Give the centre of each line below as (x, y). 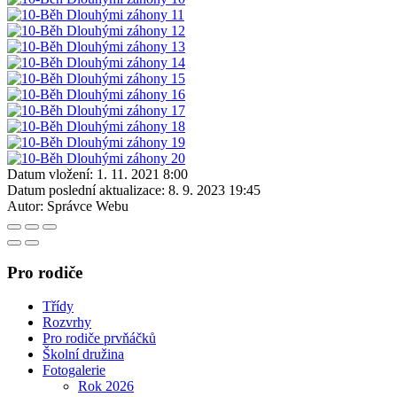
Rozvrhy (67, 323)
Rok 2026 (106, 386)
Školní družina (83, 354)
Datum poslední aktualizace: (86, 190)
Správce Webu (88, 206)
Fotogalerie (74, 370)
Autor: (25, 206)
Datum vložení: (50, 174)
